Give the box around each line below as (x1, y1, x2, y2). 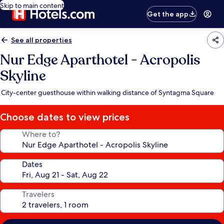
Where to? (22, 129, 60, 139)
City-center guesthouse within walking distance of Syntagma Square (1, 88, 214, 97)
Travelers (22, 189, 54, 199)
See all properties (11, 35, 72, 44)
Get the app (147, 9, 189, 18)
